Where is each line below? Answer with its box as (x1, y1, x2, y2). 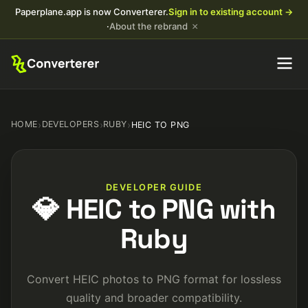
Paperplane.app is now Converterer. (14, 6, 168, 17)
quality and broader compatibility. (66, 291, 242, 305)
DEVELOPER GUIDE (105, 182, 203, 192)
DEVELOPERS (41, 119, 100, 129)
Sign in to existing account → (168, 6, 294, 17)
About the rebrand (109, 21, 188, 32)
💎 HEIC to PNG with (32, 192, 276, 227)
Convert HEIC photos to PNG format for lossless (27, 272, 281, 286)
